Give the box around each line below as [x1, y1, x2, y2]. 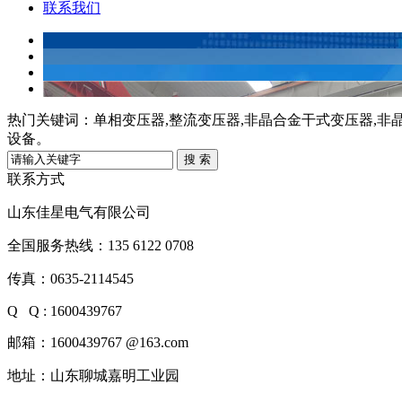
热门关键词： [7, 112, 93, 127]
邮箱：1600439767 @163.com [7, 335, 192, 350]
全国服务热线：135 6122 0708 [7, 238, 194, 253]
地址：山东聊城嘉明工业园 [7, 368, 179, 383]
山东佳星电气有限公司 [7, 205, 154, 220]
